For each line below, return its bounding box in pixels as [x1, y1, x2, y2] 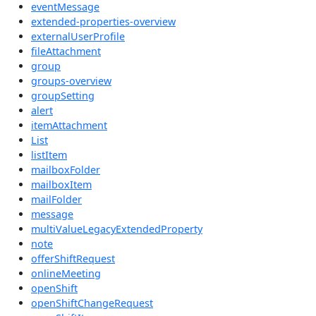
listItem [31, 147, 67, 162]
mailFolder [31, 192, 82, 206]
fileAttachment [31, 44, 101, 58]
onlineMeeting [31, 266, 101, 280]
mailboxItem [31, 177, 92, 191]
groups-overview [31, 73, 111, 87]
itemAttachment [31, 118, 107, 132]
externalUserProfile [31, 29, 125, 43]
